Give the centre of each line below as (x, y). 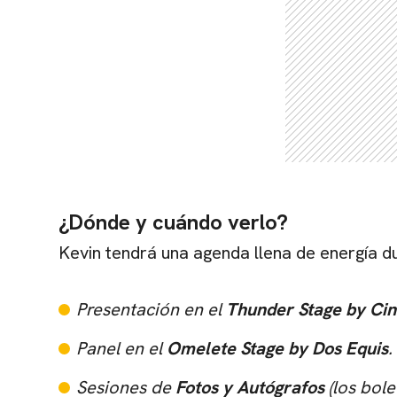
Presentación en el (151, 309)
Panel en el (121, 348)
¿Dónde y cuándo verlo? (173, 222)
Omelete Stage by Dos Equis (277, 348)
